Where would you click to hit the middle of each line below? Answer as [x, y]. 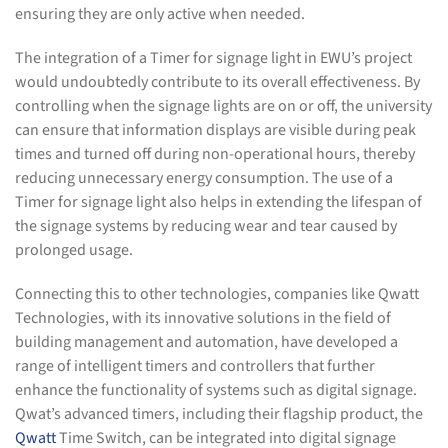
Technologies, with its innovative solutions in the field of [203, 317]
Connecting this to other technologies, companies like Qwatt [217, 293]
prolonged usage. [74, 249]
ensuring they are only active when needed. [160, 13]
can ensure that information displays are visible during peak [215, 129]
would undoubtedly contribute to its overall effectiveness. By [217, 81]
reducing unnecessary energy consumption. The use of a [204, 177]
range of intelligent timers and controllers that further [195, 365]
